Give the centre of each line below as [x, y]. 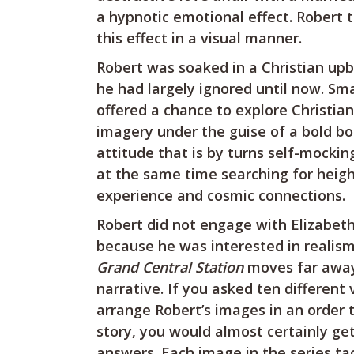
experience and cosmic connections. [221, 195]
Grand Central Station [170, 267]
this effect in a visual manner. [199, 38]
